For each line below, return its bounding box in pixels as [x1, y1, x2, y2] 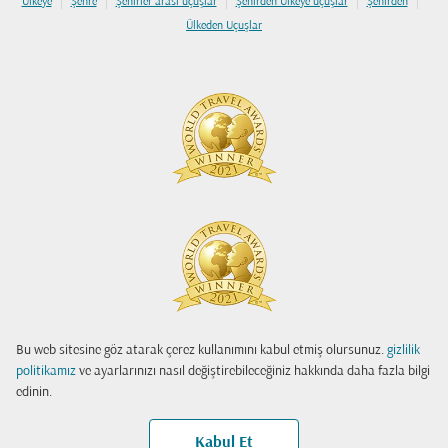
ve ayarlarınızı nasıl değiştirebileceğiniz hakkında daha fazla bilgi [76, 364, 430, 379]
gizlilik [387, 343, 420, 358]
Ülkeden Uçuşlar [186, 20, 262, 32]
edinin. [16, 385, 52, 400]
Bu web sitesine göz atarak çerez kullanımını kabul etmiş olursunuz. [16, 343, 387, 358]
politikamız [16, 364, 76, 379]
